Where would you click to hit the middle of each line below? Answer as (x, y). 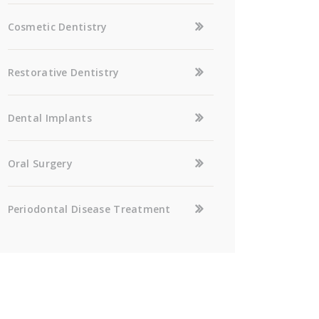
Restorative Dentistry (63, 72)
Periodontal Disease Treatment (89, 209)
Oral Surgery (40, 163)
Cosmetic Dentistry (57, 26)
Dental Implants (49, 117)
